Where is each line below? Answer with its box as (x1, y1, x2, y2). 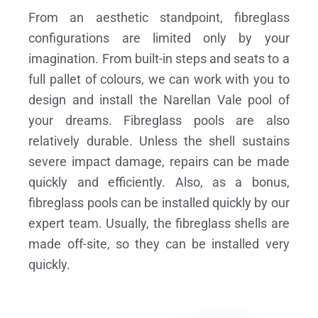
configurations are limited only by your (28, 31, 290, 46)
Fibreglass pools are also (124, 113, 290, 128)
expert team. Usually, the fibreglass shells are (28, 216, 290, 231)
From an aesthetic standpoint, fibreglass (28, 10, 290, 26)
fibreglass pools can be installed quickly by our (28, 195, 290, 211)
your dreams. (28, 113, 112, 128)
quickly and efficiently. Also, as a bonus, (28, 175, 290, 190)
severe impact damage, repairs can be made (28, 154, 290, 170)
